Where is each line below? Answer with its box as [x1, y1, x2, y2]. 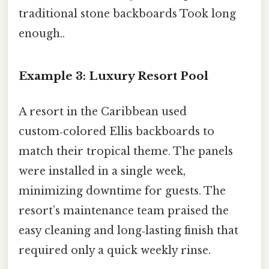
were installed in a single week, [19, 165, 186, 178]
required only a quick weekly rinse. [19, 244, 211, 258]
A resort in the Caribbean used [19, 105, 187, 119]
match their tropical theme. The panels [19, 145, 233, 159]
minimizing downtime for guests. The [19, 184, 226, 198]
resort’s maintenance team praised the [19, 204, 229, 218]
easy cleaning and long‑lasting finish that [19, 224, 238, 238]
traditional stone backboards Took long [19, 7, 236, 21]
